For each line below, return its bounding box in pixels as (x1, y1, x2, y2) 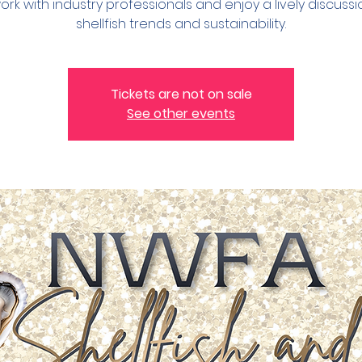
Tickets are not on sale (110, 85, 252, 103)
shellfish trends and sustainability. (76, 15, 286, 33)
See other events (127, 104, 235, 123)
